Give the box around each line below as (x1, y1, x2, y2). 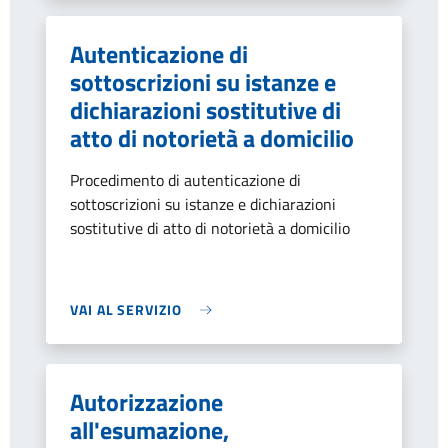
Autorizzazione (70, 384, 223, 420)
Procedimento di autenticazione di (70, 168, 301, 192)
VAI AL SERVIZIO (70, 299, 182, 320)
